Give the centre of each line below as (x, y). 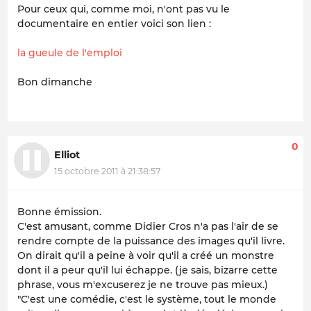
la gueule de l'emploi (70, 52)
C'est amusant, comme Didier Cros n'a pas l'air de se (148, 227)
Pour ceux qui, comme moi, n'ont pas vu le (124, 9)
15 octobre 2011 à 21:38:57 (107, 171)
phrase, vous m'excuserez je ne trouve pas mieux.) (143, 285)
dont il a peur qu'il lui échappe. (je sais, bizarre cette (148, 270)
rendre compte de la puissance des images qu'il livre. (151, 241)
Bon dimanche (55, 82)
